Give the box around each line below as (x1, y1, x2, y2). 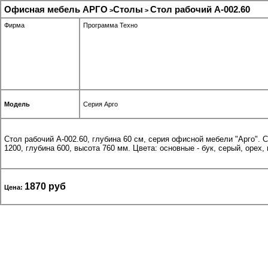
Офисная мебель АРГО (4, 4, 108, 14)
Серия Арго (83, 100, 118, 108)
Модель (4, 100, 30, 108)
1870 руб (25, 181, 66, 191)
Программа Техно (83, 22, 138, 29)
